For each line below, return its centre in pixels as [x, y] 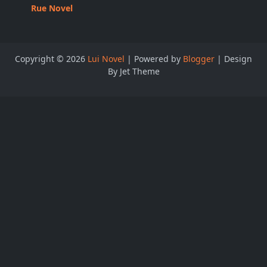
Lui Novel [106, 59]
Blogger [199, 59]
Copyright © [41, 59]
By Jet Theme [133, 72]
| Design [233, 59]
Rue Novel [52, 8]
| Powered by [154, 59]
